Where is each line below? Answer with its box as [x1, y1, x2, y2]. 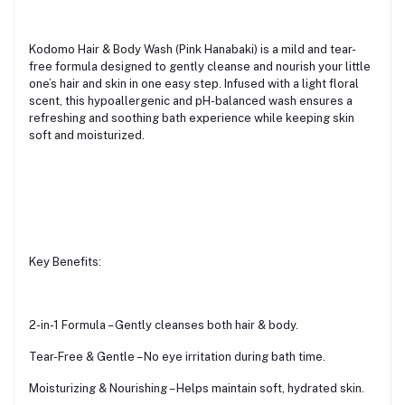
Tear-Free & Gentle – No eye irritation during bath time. [29, 349, 325, 363]
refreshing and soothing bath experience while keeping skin [29, 110, 354, 125]
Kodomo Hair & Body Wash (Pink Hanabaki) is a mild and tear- [29, 42, 356, 56]
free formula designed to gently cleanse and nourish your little [29, 59, 371, 73]
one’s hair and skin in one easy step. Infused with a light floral [29, 76, 359, 90]
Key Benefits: [29, 254, 101, 268]
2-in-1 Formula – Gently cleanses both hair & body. [29, 317, 298, 332]
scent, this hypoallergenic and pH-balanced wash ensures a [29, 93, 353, 108]
